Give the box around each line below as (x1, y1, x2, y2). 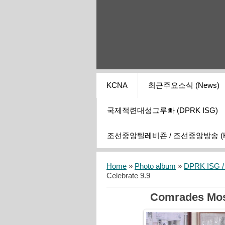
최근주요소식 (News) (148, 81, 219, 90)
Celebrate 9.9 (106, 172, 150, 180)
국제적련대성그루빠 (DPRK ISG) (107, 106, 218, 115)
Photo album (135, 162, 176, 171)
